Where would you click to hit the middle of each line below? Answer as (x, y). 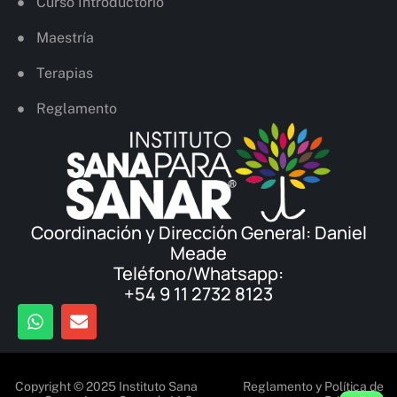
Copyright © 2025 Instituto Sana (106, 386)
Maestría (65, 38)
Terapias (64, 74)
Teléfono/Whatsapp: (198, 273)
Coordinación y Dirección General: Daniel (198, 232)
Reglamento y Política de (313, 386)
